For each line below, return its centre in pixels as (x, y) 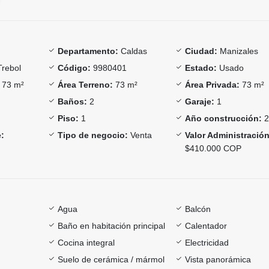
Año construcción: (224, 118)
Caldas (132, 51)
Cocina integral (86, 242)
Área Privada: (213, 84)
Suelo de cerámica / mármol (111, 259)
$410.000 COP (213, 148)
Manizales (238, 51)
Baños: (72, 101)
